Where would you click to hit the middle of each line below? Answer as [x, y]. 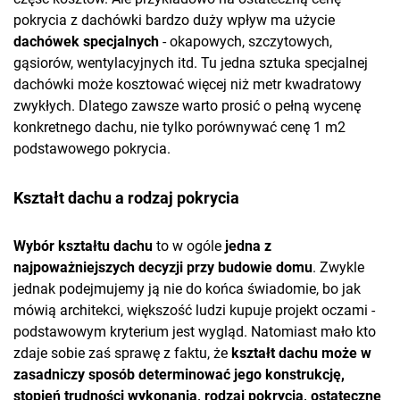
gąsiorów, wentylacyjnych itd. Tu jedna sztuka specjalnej [191, 63]
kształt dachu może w [301, 354]
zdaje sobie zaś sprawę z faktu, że [122, 354]
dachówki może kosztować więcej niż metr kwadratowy [187, 85]
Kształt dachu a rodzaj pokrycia [126, 198]
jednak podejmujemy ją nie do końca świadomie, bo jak [187, 289]
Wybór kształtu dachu [83, 246]
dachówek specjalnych [86, 42]
